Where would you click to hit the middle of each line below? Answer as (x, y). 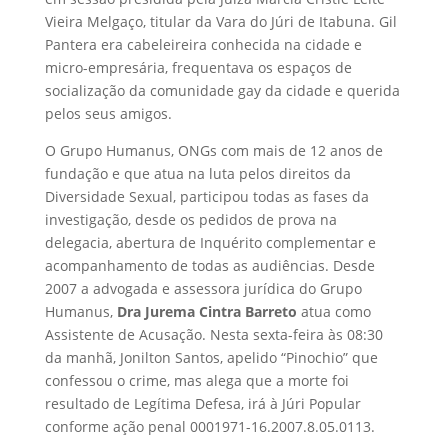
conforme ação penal (117, 427)
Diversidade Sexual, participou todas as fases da (206, 197)
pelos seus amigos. (108, 114)
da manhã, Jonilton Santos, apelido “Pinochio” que (211, 358)
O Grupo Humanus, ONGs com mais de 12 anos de (213, 151)
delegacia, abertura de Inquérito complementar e (210, 243)
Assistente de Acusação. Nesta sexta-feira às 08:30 (213, 335)
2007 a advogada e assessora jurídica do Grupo (203, 289)
